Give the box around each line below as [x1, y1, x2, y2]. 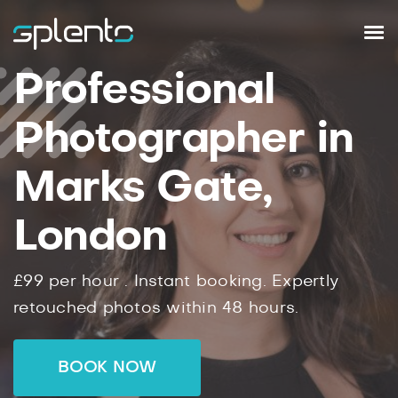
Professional [13, 69, 274, 112]
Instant [133, 274, 191, 290]
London [13, 216, 166, 259]
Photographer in [13, 118, 354, 161]
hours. [243, 300, 299, 316]
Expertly [272, 274, 338, 290]
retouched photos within [13, 300, 222, 316]
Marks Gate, [13, 167, 273, 210]
